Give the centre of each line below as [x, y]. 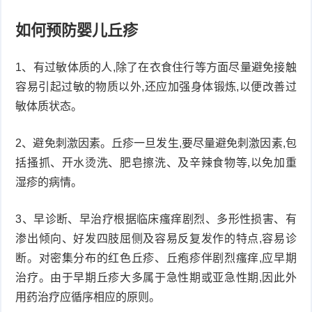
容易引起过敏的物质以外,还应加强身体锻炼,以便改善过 [156, 86]
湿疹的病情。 [49, 182]
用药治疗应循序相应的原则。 [88, 297]
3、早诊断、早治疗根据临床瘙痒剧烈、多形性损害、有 [156, 219]
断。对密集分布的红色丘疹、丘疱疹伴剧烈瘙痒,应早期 [156, 258]
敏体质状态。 [49, 106]
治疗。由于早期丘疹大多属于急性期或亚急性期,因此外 [156, 277]
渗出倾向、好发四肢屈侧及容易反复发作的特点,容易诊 [156, 238]
